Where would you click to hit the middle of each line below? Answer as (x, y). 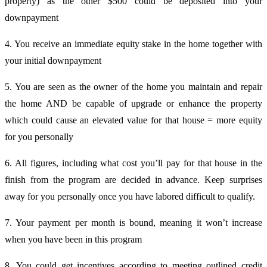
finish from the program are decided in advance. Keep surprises (133, 179)
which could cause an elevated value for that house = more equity (133, 120)
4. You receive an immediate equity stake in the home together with (133, 44)
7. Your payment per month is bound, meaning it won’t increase (133, 222)
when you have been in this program (73, 239)
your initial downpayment (53, 60)
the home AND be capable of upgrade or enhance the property (133, 103)
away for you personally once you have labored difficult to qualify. (130, 196)
